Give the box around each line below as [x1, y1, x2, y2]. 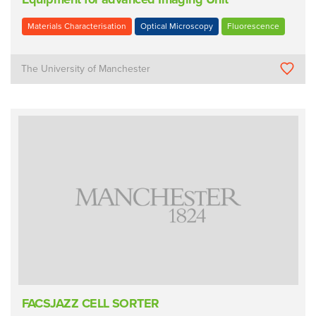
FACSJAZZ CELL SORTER [21, 296, 159, 312]
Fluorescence [226, 20, 279, 31]
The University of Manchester [21, 62, 151, 75]
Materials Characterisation [27, 20, 126, 31]
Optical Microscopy [140, 20, 213, 31]
